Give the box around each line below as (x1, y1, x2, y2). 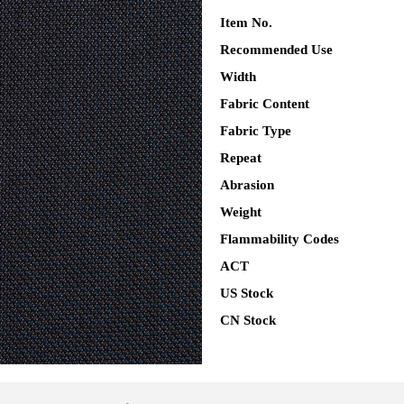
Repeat (220, 151, 262, 165)
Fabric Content (220, 96, 309, 111)
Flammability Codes (220, 232, 339, 246)
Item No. (220, 15, 272, 30)
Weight (220, 205, 262, 219)
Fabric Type (220, 124, 291, 138)
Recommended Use (220, 42, 333, 57)
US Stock (220, 286, 273, 300)
